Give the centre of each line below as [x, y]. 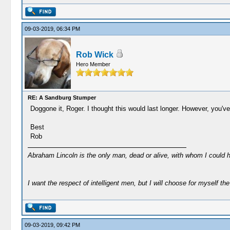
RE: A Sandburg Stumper [62, 98]
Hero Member [93, 64]
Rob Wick [94, 55]
